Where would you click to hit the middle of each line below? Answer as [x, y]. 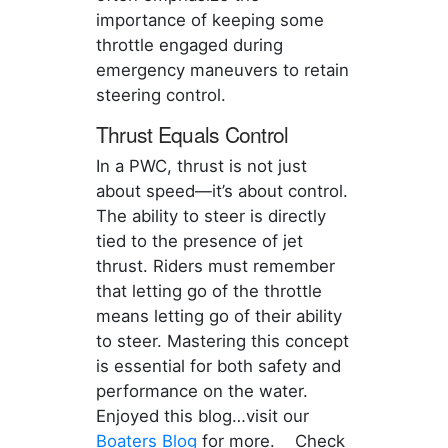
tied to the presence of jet [199, 241]
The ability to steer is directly [210, 216]
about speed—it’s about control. [221, 191]
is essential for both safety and [218, 366]
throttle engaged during [189, 45]
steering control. [160, 95]
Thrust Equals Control [192, 134]
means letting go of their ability [218, 316]
